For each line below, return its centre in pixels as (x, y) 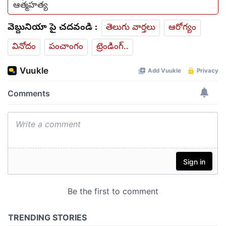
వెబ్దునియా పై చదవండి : (52, 28)
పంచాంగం (66, 47)
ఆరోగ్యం (182, 28)
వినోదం (24, 47)
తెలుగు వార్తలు (131, 28)
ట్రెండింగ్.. (112, 47)
